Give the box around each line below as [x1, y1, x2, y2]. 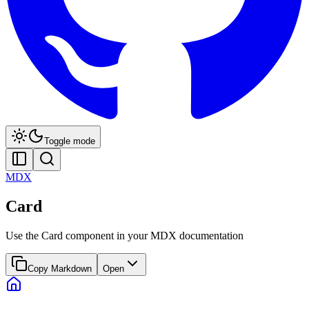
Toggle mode [44, 136, 95, 146]
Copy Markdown [28, 263, 92, 274]
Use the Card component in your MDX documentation [6, 229, 243, 241]
